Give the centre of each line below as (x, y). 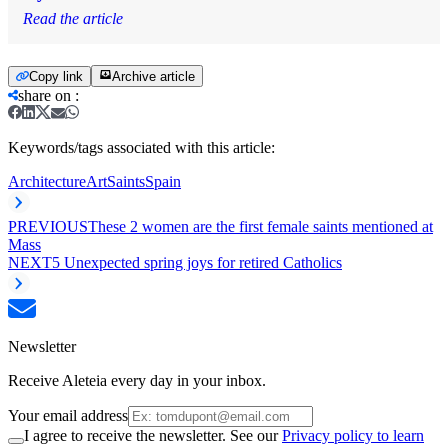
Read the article (73, 18)
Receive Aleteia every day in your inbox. (137, 380)
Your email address (68, 415)
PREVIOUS (48, 226)
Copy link (56, 76)
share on (44, 95)
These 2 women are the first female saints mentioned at (260, 226)
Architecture (47, 181)
